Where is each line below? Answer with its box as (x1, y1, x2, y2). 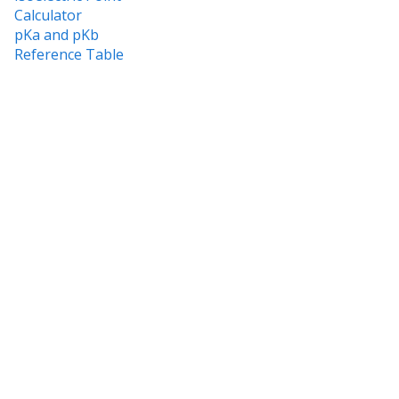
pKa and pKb (14, 24, 99, 45)
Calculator (14, 4, 82, 25)
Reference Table (14, 44, 124, 64)
